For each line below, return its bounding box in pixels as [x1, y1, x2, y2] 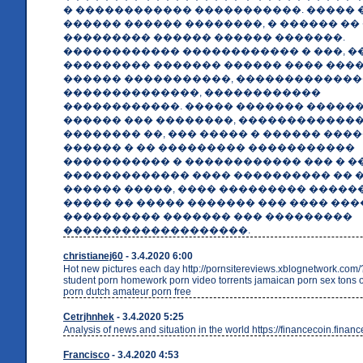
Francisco [63, 348, 109, 361]
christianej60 [63, 250, 123, 262]
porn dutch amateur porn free [63, 285, 191, 297]
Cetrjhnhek [63, 310, 114, 322]
